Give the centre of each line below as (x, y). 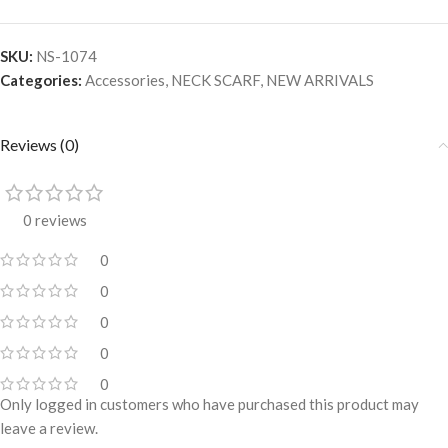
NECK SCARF (215, 80)
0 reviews (54, 220)
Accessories (125, 80)
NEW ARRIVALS (320, 80)
